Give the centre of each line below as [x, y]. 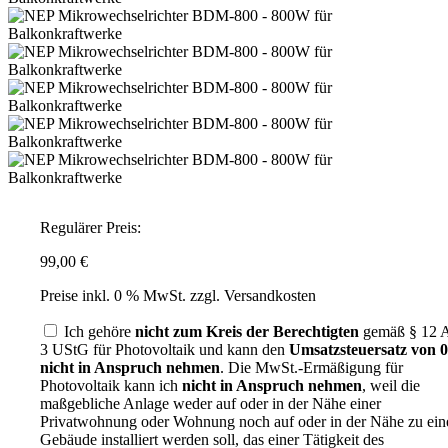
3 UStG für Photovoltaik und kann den [164, 350]
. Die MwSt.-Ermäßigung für [311, 368]
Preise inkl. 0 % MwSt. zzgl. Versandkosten [178, 296]
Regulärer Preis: [90, 228]
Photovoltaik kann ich [111, 386]
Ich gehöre [99, 332]
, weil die [391, 386]
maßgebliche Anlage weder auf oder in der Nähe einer [210, 404]
